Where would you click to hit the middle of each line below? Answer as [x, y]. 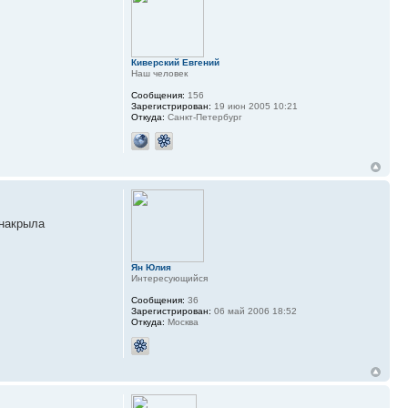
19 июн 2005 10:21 [254, 107]
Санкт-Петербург [203, 117]
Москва [181, 322]
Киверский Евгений [175, 63]
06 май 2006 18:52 [254, 311]
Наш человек [159, 74]
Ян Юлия [151, 268]
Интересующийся [169, 279]
